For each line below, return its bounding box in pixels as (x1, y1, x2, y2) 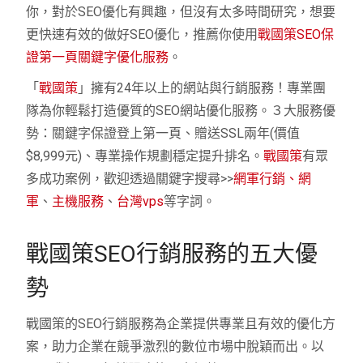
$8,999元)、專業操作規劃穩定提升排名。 (26, 147, 264, 164)
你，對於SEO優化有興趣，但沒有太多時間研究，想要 (26, 3, 336, 19)
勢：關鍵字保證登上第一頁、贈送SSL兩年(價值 (26, 125, 301, 141)
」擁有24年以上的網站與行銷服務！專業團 (78, 79, 327, 96)
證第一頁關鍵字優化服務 (26, 49, 169, 65)
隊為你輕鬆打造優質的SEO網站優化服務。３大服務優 (26, 102, 336, 118)
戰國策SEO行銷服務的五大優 (26, 240, 318, 267)
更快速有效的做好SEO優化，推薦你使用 (26, 26, 258, 42)
